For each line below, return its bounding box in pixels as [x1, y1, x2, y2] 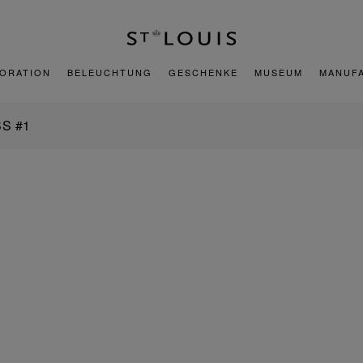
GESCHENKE [169, 66, 238, 79]
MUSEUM [254, 66, 303, 79]
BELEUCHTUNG [67, 66, 152, 79]
